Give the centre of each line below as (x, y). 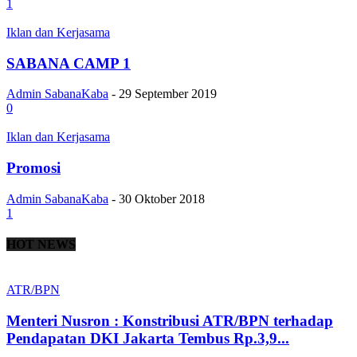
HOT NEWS (41, 245)
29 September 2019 (168, 94)
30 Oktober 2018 (162, 198)
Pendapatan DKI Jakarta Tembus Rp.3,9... (148, 339)
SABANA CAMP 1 (69, 63)
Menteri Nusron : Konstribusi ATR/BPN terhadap (170, 321)
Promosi (33, 168)
